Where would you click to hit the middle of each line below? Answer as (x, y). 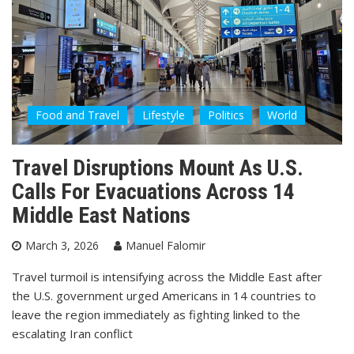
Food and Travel (77, 115)
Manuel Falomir (166, 246)
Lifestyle (164, 115)
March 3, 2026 (62, 246)
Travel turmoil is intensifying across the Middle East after (167, 277)
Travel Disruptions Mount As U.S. (158, 168)
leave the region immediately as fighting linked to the (156, 315)
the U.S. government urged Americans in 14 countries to (164, 296)
